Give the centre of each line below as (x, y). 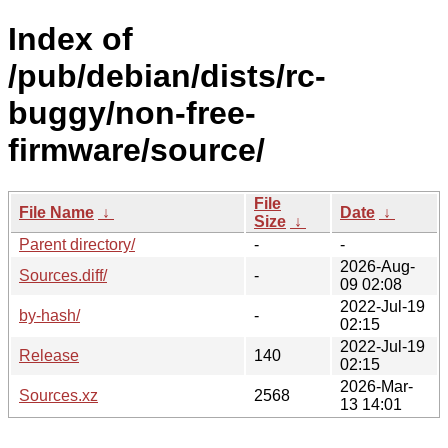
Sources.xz (58, 395)
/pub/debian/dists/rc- (167, 76)
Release (49, 355)
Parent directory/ (77, 244)
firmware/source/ (136, 150)
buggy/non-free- (132, 113)
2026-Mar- (376, 386)
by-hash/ (49, 315)
